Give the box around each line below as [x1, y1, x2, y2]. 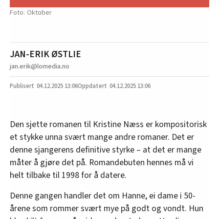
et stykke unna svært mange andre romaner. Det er [10, 131, 194, 144]
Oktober [27, 7, 52, 18]
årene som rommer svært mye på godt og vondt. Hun [10, 202, 203, 215]
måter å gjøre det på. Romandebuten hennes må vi [10, 156, 194, 169]
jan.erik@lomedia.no [10, 61, 69, 72]
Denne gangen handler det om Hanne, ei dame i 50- [10, 190, 196, 202]
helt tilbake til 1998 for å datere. [10, 169, 127, 182]
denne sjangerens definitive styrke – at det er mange [10, 144, 201, 156]
